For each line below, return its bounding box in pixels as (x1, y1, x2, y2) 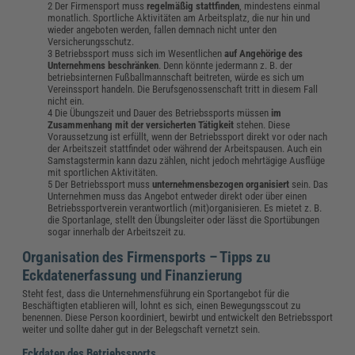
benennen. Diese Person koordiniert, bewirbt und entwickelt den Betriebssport (22, 311, 334, 324)
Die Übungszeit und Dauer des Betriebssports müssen (55, 107, 272, 120)
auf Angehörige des (224, 48, 303, 60)
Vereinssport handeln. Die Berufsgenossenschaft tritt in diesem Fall (48, 83, 319, 96)
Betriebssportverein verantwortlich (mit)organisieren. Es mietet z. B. (48, 202, 323, 215)
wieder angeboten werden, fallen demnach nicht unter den (48, 24, 277, 36)
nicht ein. (48, 95, 87, 108)
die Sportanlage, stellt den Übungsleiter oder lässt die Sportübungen (48, 214, 320, 227)
